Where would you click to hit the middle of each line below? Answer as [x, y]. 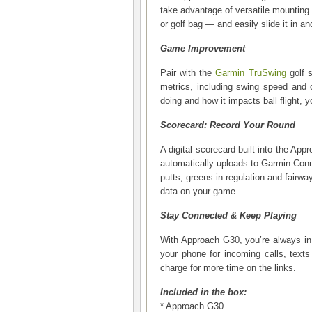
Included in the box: [203, 292]
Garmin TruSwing [251, 73]
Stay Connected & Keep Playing [228, 216]
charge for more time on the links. [228, 268]
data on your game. [199, 191]
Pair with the [188, 73]
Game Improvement [203, 48]
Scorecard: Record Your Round [228, 125]
